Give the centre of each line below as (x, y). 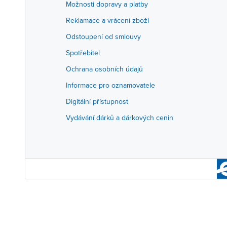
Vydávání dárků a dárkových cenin (120, 117)
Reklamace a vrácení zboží (107, 20)
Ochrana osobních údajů (104, 69)
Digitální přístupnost (97, 101)
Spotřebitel (83, 52)
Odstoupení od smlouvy (103, 36)
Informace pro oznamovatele (110, 85)
